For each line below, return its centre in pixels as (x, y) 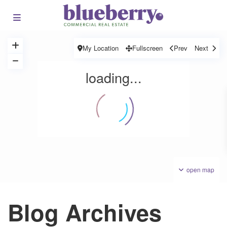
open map (200, 169)
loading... (113, 77)
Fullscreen (147, 48)
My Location (101, 48)
